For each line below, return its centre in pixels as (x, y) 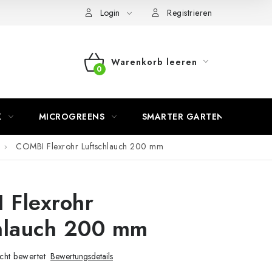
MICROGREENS (71, 117)
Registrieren (189, 13)
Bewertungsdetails (82, 256)
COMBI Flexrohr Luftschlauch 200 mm (90, 147)
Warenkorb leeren (154, 62)
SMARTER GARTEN (183, 117)
